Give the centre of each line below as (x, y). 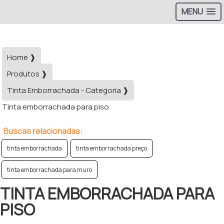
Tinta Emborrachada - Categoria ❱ (68, 90)
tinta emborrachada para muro (49, 170)
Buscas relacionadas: (43, 131)
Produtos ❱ (27, 74)
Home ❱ (21, 57)
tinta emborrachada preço (111, 148)
